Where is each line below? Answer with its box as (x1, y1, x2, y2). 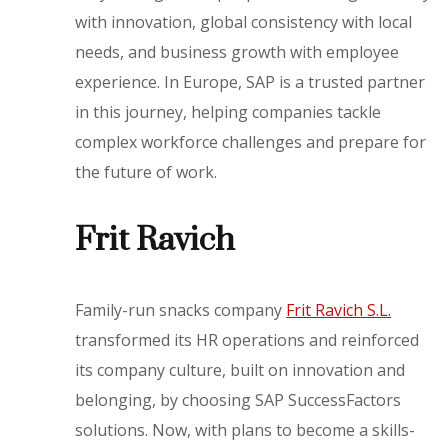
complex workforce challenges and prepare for (75, 130, 427, 153)
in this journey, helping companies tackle (75, 100, 382, 123)
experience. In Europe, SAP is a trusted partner (75, 70, 426, 93)
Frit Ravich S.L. (286, 298, 392, 321)
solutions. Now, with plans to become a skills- (75, 418, 416, 441)
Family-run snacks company (75, 298, 287, 321)
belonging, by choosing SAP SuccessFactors (75, 388, 402, 411)
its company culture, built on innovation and (75, 358, 406, 381)
